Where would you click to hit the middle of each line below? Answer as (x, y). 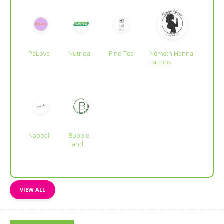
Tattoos (160, 62)
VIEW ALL (33, 189)
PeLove (39, 53)
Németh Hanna (171, 53)
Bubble (79, 135)
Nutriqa (79, 53)
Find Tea (121, 53)
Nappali (40, 135)
